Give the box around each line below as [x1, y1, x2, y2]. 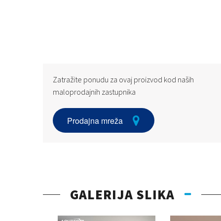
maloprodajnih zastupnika [53, 87, 136, 97]
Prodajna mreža [67, 114, 123, 126]
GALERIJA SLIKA [70, 185, 175, 203]
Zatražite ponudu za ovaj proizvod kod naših [53, 74, 194, 85]
